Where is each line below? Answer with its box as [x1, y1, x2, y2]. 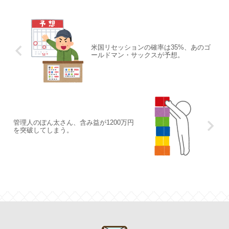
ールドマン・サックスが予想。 [90, 51, 184, 59]
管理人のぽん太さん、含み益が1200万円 [13, 118, 134, 126]
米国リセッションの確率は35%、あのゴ [90, 43, 211, 51]
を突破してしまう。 [13, 126, 73, 134]
